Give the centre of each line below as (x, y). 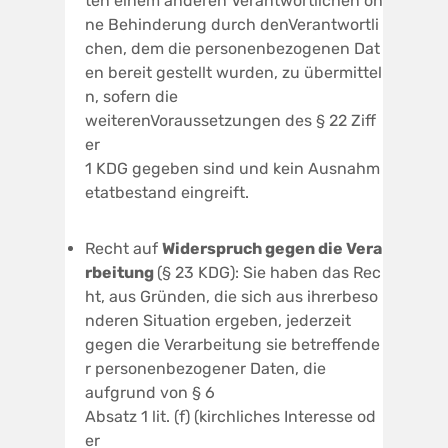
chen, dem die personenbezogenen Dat (232, 48)
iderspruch (218, 248)
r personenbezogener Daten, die (205, 368)
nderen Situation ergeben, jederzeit (218, 320)
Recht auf (123, 248)
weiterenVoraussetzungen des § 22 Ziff (230, 120)
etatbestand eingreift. (167, 192)
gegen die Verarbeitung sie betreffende (232, 344)
